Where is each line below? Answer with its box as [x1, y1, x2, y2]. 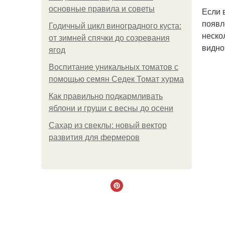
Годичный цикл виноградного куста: [49, 22, 181, 30]
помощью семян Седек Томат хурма [49, 75, 184, 83]
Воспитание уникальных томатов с [49, 63, 178, 71]
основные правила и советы [49, 5, 155, 13]
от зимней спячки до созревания [49, 34, 170, 42]
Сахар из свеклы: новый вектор [49, 121, 167, 130]
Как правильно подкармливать [49, 92, 163, 100]
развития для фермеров [49, 133, 140, 142]
